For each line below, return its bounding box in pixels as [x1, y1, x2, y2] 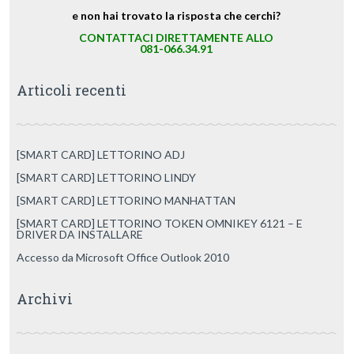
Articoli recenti [16, 81, 126, 100]
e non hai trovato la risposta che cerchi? [72, 9, 281, 22]
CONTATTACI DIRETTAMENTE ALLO [79, 31, 274, 44]
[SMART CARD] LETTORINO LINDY [16, 171, 196, 184]
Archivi [16, 289, 73, 308]
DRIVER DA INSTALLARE [16, 228, 143, 241]
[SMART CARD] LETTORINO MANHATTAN [16, 194, 235, 207]
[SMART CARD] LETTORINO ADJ [16, 148, 185, 161]
